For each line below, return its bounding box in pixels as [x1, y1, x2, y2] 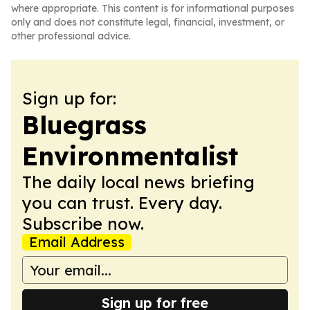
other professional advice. [11, 30, 131, 42]
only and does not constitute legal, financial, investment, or [11, 16, 284, 28]
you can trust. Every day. [22, 192, 222, 213]
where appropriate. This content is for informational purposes [11, 2, 294, 15]
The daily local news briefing [22, 172, 255, 192]
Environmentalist [22, 140, 238, 172]
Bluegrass [22, 109, 147, 140]
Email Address [29, 233, 125, 250]
